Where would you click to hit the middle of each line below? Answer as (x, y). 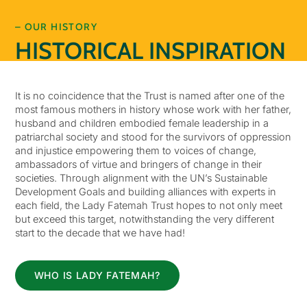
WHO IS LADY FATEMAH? (97, 275)
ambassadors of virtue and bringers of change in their (138, 164)
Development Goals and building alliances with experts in (145, 192)
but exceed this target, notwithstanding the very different (144, 219)
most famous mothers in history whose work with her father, (153, 110)
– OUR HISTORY (56, 26)
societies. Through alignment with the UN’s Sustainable (141, 178)
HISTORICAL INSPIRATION (150, 51)
